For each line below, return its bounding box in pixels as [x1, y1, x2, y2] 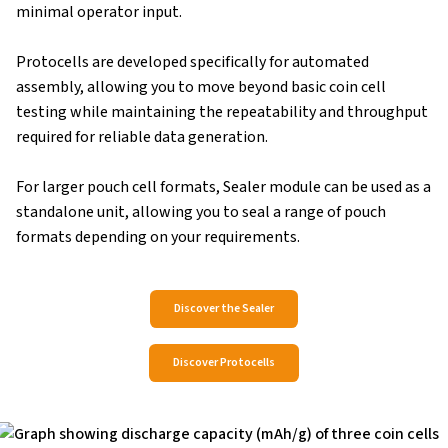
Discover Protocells [173, 354, 275, 372]
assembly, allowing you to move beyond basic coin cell [16, 75, 386, 98]
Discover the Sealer [174, 300, 274, 318]
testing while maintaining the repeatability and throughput [16, 100, 428, 123]
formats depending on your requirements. [16, 225, 300, 248]
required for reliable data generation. [16, 125, 271, 148]
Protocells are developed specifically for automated [16, 50, 369, 73]
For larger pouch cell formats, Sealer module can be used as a [16, 175, 431, 198]
